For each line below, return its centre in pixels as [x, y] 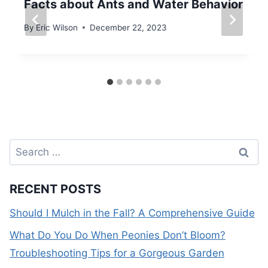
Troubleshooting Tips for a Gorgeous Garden [117, 253]
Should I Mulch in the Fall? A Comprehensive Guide [132, 213]
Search [26, 147]
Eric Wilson [57, 27]
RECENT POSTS [55, 189]
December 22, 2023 [129, 27]
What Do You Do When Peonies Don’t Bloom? [118, 235]
